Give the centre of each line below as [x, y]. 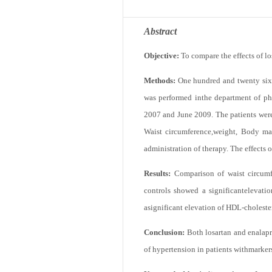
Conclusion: [164, 247]
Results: [159, 186]
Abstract [160, 40]
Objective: [162, 65]
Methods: [161, 90]
